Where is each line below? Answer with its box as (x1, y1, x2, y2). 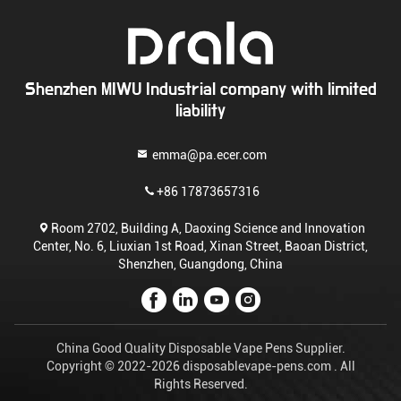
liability (175, 102, 226, 120)
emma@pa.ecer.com (149, 148, 267, 162)
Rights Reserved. (153, 377, 248, 391)
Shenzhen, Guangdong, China (118, 257, 283, 271)
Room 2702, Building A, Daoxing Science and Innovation (50, 221, 365, 235)
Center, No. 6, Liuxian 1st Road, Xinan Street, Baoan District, (33, 239, 368, 253)
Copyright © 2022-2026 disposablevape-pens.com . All (46, 359, 355, 373)
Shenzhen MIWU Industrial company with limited (24, 81, 377, 98)
